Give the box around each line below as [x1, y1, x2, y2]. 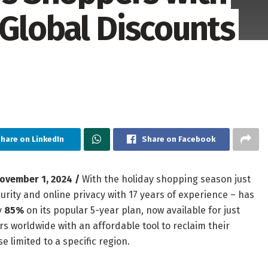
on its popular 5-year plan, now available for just [24, 205, 240, 217]
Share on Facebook [142, 135, 216, 144]
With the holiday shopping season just [80, 173, 251, 185]
